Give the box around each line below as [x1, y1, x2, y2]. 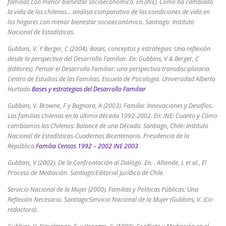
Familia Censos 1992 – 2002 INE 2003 [36, 141, 138, 150]
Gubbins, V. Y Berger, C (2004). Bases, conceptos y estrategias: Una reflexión [8, 44, 210, 53]
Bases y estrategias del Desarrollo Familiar [32, 84, 146, 93]
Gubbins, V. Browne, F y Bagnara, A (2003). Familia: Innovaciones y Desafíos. [8, 101, 213, 110]
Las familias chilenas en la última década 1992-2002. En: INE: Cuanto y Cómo [8, 111, 217, 120]
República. [8, 141, 36, 150]
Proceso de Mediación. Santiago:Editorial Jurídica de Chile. [8, 168, 164, 177]
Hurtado [8, 84, 32, 93]
